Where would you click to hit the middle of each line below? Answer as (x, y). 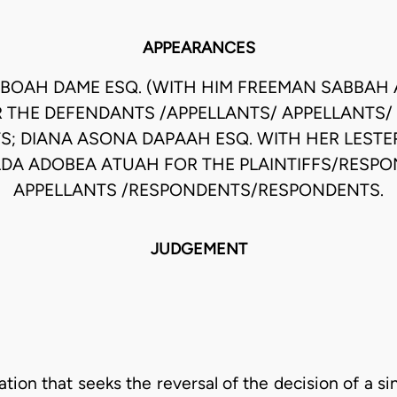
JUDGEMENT (198, 249)
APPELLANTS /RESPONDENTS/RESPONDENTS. (198, 191)
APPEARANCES (198, 48)
